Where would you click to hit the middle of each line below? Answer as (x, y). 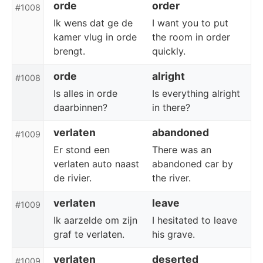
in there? (171, 107)
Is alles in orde (85, 93)
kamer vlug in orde (95, 37)
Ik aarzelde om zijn (95, 220)
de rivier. (73, 178)
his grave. (173, 234)
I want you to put (190, 23)
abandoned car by (193, 164)
